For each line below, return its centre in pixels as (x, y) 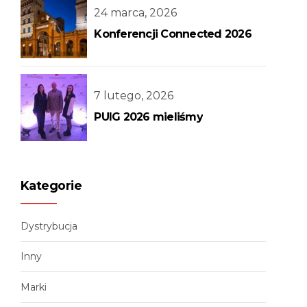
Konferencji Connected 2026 (173, 34)
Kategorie (51, 185)
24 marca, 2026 (136, 13)
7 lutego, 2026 (134, 95)
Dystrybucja (49, 226)
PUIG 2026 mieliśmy (148, 116)
